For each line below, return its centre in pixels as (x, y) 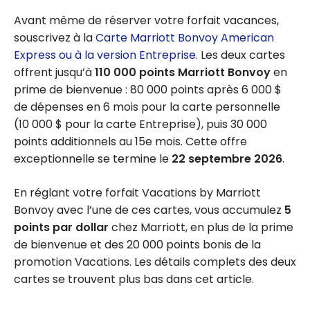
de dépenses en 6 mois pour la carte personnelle (147, 107)
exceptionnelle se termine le (93, 158)
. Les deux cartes (240, 55)
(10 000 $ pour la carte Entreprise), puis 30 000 (140, 124)
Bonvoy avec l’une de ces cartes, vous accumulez (149, 210)
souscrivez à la (55, 37)
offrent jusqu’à (54, 72)
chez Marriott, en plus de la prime (201, 227)
